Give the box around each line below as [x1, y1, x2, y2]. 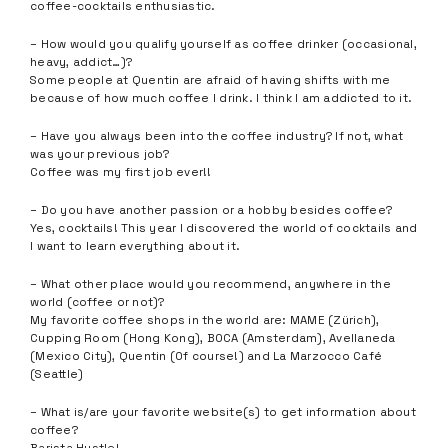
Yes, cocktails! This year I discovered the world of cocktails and [30, 221, 418, 235]
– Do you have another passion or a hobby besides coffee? [30, 203, 392, 217]
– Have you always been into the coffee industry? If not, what [30, 129, 404, 143]
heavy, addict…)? [30, 55, 132, 69]
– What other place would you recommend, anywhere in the [30, 277, 391, 291]
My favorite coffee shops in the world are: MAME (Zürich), [30, 313, 380, 327]
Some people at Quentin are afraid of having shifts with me [30, 73, 391, 87]
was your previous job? [30, 147, 170, 161]
